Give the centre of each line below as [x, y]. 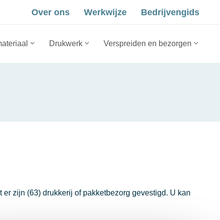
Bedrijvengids [170, 12]
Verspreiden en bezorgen [148, 43]
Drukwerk [66, 43]
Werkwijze [105, 12]
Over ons [51, 12]
